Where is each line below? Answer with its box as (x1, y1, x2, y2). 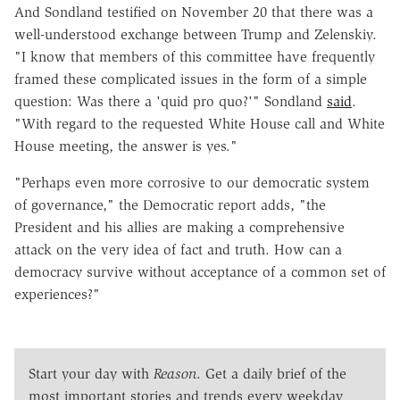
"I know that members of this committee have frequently (14, 47, 375, 65)
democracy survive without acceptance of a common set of (14, 262, 386, 280)
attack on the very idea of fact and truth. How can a (14, 240, 342, 258)
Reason (154, 364, 196, 382)
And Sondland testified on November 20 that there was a (14, 3, 373, 21)
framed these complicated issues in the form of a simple (14, 70, 367, 87)
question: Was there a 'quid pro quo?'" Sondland (14, 92, 327, 110)
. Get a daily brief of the (196, 364, 346, 382)
